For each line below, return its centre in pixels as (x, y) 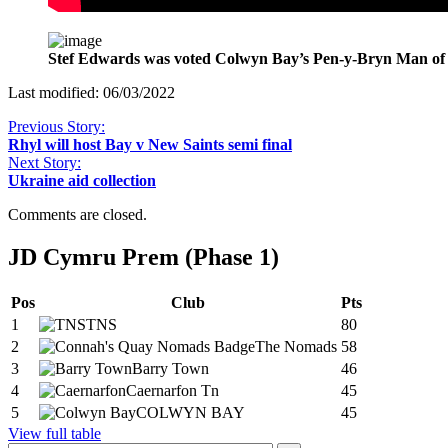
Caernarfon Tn (172, 390)
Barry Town (170, 368)
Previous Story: (56, 126)
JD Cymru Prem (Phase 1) (143, 256)
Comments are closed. (77, 214)
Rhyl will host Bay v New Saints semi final (150, 144)
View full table (54, 433)
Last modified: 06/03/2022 (91, 92)
